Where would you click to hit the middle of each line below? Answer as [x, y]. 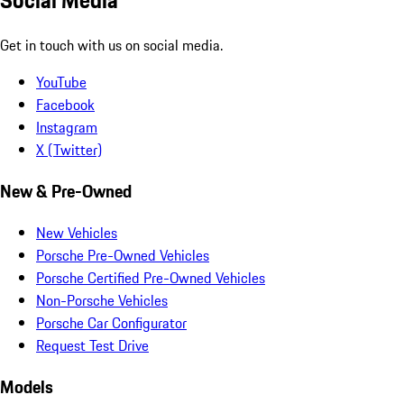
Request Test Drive [92, 345]
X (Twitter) [69, 150]
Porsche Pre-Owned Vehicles [123, 255]
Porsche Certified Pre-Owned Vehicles [151, 277]
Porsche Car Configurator [111, 322]
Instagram [67, 128]
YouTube [61, 83]
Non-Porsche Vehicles [102, 300]
